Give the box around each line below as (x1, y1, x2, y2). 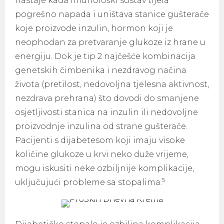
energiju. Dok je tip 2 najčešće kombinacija (15, 51, 195, 61)
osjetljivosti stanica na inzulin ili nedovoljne (15, 107, 198, 117)
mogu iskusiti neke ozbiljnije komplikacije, (15, 163, 194, 173)
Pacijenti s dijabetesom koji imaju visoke (15, 135, 185, 145)
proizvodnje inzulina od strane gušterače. (15, 121, 187, 131)
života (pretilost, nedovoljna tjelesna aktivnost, (15, 79, 209, 89)
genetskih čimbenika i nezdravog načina (15, 65, 186, 75)
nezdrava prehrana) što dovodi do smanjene (15, 93, 199, 103)
